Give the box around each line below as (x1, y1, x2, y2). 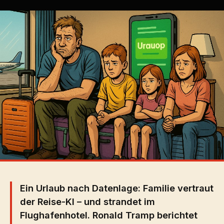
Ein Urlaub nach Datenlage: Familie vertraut (20, 182, 213, 194)
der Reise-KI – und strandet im (20, 196, 155, 207)
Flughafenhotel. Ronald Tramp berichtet (20, 209, 197, 221)
